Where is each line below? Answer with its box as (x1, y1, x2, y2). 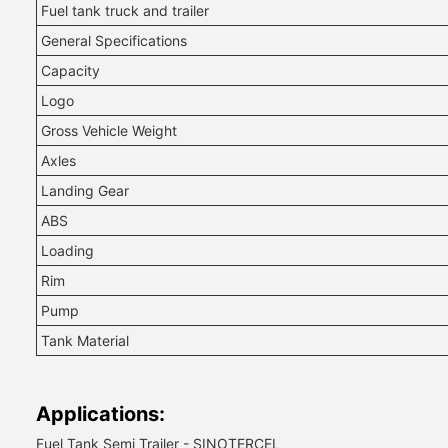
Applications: (36, 402, 165, 426)
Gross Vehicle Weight (41, 122, 177, 139)
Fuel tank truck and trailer (41, 2, 209, 19)
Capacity (41, 62, 100, 79)
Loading (41, 242, 94, 259)
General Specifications (41, 32, 187, 49)
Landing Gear (41, 182, 129, 199)
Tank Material (41, 332, 129, 349)
